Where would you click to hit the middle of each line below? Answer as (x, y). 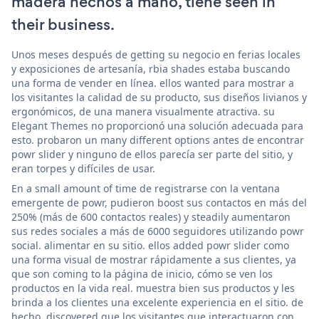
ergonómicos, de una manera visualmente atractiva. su (143, 111)
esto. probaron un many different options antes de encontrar (158, 140)
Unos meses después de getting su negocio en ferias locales (156, 54)
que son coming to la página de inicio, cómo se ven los (142, 273)
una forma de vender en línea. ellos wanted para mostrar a (153, 83)
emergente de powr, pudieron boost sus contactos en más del (159, 202)
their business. (63, 24)
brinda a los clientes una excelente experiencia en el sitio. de (157, 302)
